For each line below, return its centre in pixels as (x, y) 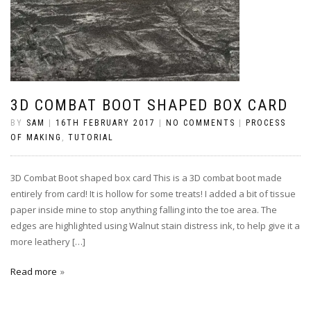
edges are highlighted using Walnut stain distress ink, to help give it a (155, 225)
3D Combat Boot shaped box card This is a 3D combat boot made (146, 177)
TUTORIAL (91, 137)
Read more (34, 271)
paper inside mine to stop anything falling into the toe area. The (144, 209)
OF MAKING (36, 137)
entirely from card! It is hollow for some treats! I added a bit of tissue (153, 193)
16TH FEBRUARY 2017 (106, 123)
